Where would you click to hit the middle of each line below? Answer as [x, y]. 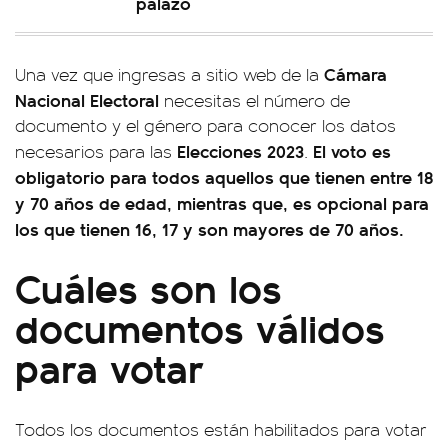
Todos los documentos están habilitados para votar [221, 429]
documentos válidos [200, 326]
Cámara [355, 73]
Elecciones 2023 [240, 150]
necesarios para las [96, 151]
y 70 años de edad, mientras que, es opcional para [222, 202]
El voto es [352, 150]
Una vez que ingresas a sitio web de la [169, 74]
